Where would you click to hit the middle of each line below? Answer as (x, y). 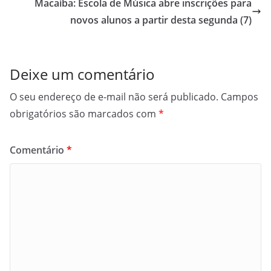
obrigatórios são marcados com (84, 114)
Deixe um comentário (82, 74)
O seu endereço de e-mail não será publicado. (114, 97)
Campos (240, 97)
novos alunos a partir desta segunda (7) (161, 20)
